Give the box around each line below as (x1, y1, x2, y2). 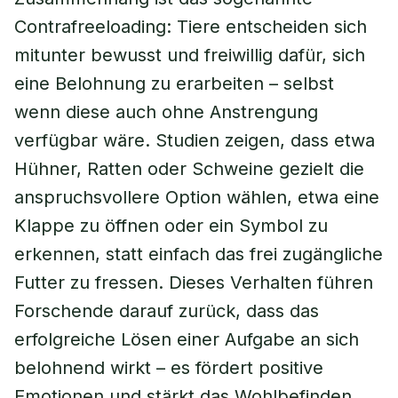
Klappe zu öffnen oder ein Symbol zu (14, 215, 328, 236)
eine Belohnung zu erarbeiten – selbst (14, 73, 334, 94)
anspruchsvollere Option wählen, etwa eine (14, 187, 379, 208)
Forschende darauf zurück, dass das (14, 300, 319, 322)
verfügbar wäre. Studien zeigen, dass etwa (14, 130, 375, 151)
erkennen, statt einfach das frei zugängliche (14, 243, 383, 265)
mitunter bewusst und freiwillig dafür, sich (14, 44, 365, 66)
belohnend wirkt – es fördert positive (14, 357, 323, 378)
